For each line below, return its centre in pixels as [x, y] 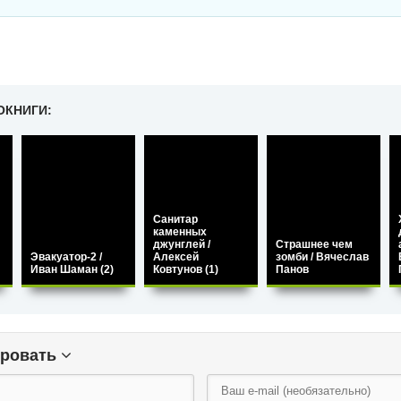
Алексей [176, 257]
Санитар [175, 219]
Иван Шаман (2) [72, 269]
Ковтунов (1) [186, 269]
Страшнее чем [314, 244]
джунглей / [182, 244]
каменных [180, 232]
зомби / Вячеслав [322, 257]
